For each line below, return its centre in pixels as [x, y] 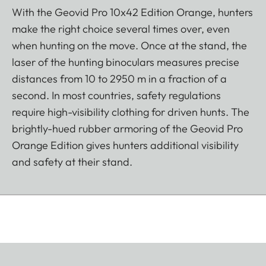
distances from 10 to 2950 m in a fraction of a [119, 78]
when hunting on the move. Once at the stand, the [129, 45]
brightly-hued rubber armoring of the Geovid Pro [127, 128]
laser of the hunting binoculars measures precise [126, 62]
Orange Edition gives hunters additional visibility [125, 145]
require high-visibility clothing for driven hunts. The [131, 112]
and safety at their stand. [72, 161]
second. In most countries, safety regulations [116, 95]
